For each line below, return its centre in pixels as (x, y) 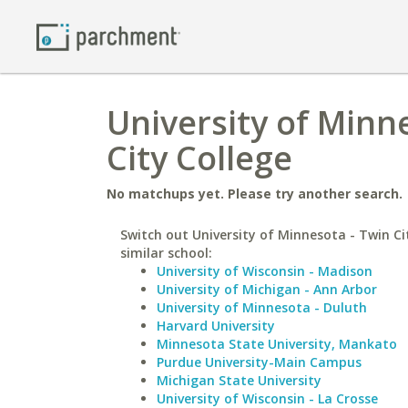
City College (199, 158)
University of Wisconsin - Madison (265, 271)
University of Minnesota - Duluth (262, 307)
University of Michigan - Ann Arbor (267, 289)
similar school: (166, 253)
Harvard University (216, 326)
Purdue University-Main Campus (259, 362)
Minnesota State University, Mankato (277, 344)
